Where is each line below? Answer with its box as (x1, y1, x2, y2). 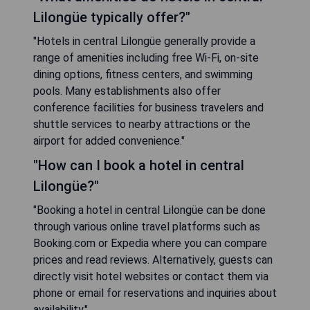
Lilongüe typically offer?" (33, 8, 190, 26)
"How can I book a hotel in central (33, 156, 244, 174)
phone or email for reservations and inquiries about (33, 286, 277, 300)
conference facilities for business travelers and (33, 100, 264, 114)
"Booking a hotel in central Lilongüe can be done (33, 203, 266, 217)
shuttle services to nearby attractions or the (33, 117, 250, 131)
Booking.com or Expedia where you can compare (33, 236, 267, 250)
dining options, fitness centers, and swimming (33, 67, 253, 81)
